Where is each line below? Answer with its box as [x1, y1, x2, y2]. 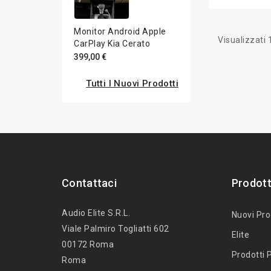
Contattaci [62, 176, 117, 189]
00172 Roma [62, 239, 114, 249]
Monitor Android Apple [74, 26, 166, 36]
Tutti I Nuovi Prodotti [86, 78, 178, 90]
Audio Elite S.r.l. [62, 207, 130, 218]
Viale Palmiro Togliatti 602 [62, 223, 169, 233]
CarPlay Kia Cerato [74, 38, 150, 48]
